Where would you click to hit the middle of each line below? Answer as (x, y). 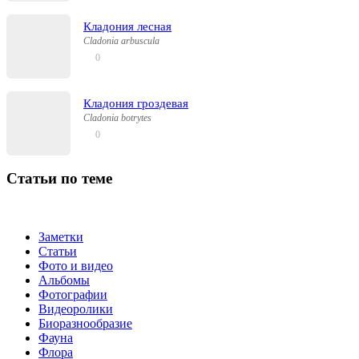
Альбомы (64, 280)
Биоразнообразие (85, 324)
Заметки (61, 237)
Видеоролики (76, 309)
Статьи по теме (59, 179)
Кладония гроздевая (136, 104)
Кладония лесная (127, 27)
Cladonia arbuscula (121, 40)
